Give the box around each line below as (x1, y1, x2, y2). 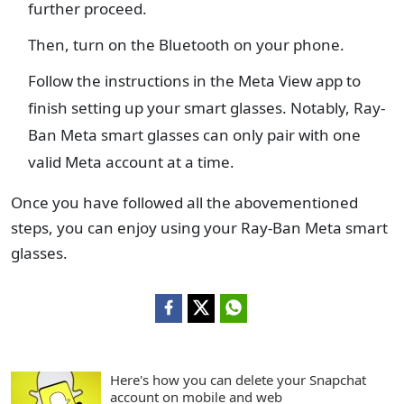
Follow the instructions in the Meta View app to (28, 70, 361, 91)
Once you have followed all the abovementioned (11, 192, 358, 213)
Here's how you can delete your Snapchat (110, 371, 366, 389)
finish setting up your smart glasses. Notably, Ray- (28, 97, 385, 118)
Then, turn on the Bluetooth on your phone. (28, 34, 344, 55)
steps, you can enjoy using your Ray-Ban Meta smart (11, 217, 388, 238)
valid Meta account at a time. (28, 151, 238, 172)
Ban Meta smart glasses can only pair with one (28, 124, 361, 145)
